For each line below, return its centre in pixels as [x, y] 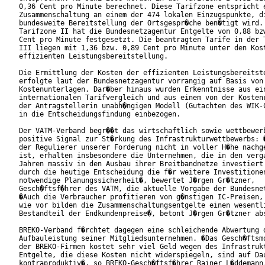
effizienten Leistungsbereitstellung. [112, 56]
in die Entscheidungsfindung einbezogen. [100, 114]
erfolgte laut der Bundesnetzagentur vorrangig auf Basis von [141, 81]
